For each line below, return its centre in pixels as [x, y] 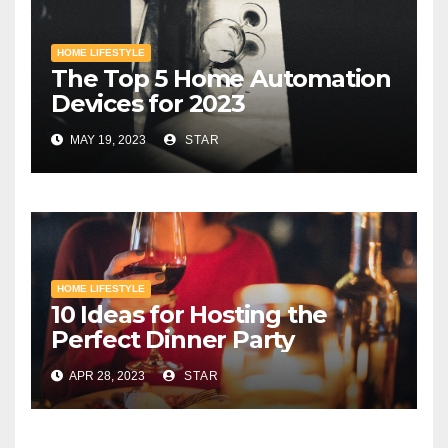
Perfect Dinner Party [172, 340]
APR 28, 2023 [106, 376]
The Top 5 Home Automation [221, 79]
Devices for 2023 [148, 104]
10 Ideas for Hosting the [189, 315]
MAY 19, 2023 [106, 140]
